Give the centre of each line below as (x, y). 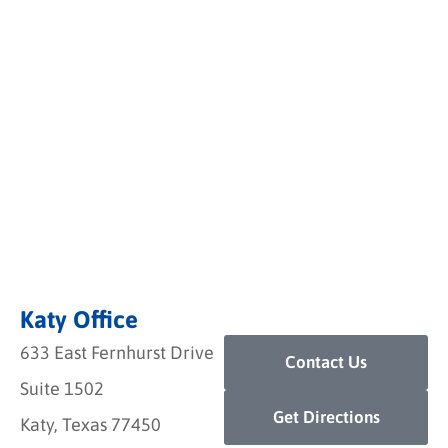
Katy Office (79, 320)
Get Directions (326, 417)
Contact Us (326, 362)
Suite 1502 (62, 389)
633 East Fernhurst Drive (117, 353)
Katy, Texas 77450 (90, 425)
